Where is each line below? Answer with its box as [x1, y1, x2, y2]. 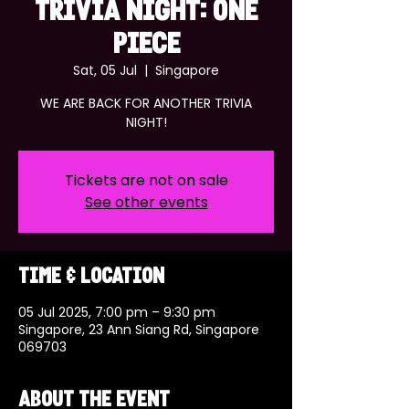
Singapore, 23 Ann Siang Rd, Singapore [18, 320, 259, 339]
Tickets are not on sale [64, 170, 228, 191]
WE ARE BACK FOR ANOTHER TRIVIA [40, 94, 252, 112]
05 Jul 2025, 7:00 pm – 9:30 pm [18, 303, 215, 321]
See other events [84, 192, 208, 213]
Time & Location [18, 268, 164, 287]
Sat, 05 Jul [73, 61, 137, 79]
